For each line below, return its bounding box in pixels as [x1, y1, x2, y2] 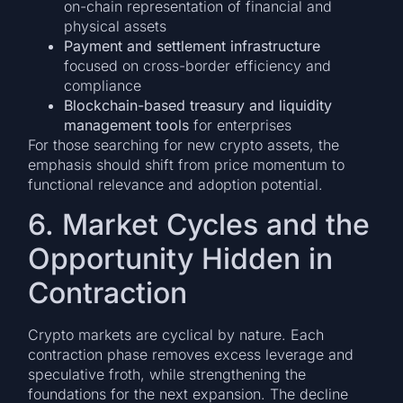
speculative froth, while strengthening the [28, 364, 307, 383]
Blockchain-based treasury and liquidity [64, 96, 333, 115]
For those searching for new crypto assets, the [28, 136, 340, 155]
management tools [64, 116, 190, 135]
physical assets [64, 17, 167, 36]
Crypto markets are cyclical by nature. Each [28, 325, 325, 344]
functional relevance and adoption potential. [28, 175, 324, 194]
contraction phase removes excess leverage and [28, 345, 354, 363]
